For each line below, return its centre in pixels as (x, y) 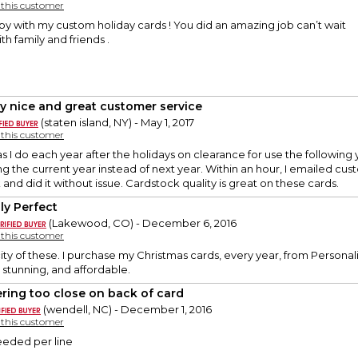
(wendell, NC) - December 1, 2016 (126, 310)
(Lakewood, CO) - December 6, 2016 (141, 223)
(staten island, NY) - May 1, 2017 (116, 123)
